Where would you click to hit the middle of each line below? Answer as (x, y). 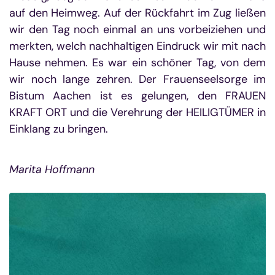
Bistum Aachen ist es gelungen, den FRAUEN (137, 96)
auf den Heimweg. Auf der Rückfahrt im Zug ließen (137, 13)
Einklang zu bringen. (137, 129)
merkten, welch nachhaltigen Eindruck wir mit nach (137, 46)
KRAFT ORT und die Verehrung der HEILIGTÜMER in (137, 113)
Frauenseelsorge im (214, 79)
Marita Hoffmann (52, 170)
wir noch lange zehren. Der (83, 79)
